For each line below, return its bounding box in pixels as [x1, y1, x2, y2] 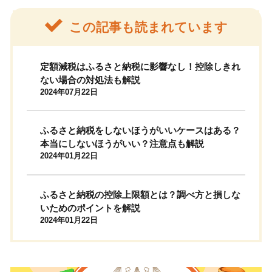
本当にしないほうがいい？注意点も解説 [40, 139, 205, 149]
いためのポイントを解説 [40, 203, 141, 213]
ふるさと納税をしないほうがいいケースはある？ [40, 126, 241, 136]
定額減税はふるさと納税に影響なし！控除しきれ [40, 61, 241, 72]
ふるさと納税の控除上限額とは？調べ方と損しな [40, 189, 241, 200]
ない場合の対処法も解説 [40, 75, 141, 85]
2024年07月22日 [40, 87, 98, 97]
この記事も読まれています [69, 19, 228, 34]
